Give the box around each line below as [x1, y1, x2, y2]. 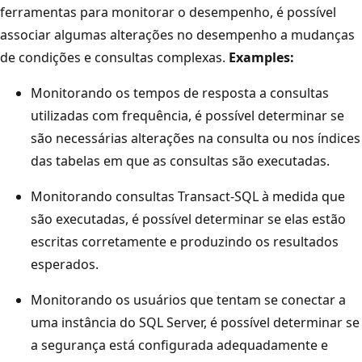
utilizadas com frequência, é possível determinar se [31, 106, 344, 124]
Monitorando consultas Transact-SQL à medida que [31, 187, 345, 205]
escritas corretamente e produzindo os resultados [31, 232, 339, 250]
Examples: [229, 48, 294, 66]
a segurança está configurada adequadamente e [31, 335, 328, 354]
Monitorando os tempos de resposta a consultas [31, 83, 329, 102]
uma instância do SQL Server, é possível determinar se [31, 313, 360, 331]
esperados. [31, 255, 99, 273]
